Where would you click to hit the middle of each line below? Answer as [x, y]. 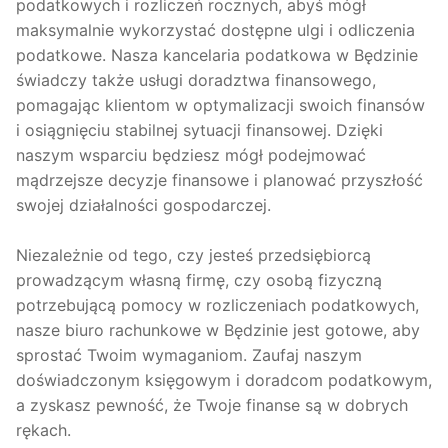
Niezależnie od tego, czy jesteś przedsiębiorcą [193, 254]
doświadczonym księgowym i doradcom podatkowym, [224, 379]
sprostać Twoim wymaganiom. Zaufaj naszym [189, 354]
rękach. [43, 429]
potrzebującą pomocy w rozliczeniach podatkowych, [217, 304]
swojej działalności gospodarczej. [143, 204]
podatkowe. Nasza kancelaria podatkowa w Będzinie [217, 54]
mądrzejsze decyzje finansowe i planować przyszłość [219, 179]
